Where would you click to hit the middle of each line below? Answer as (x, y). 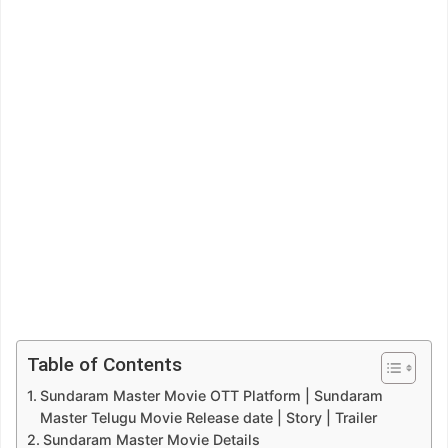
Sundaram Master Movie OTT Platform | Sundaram (211, 396)
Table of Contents (104, 365)
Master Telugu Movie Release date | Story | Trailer (208, 418)
